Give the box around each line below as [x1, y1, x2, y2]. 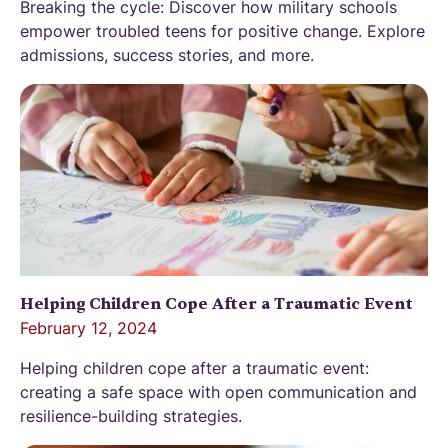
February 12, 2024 [20, 318, 157, 338]
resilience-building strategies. [20, 406, 242, 426]
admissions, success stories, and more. [20, 45, 314, 65]
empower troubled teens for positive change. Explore [20, 21, 425, 41]
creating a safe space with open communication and [20, 382, 417, 402]
